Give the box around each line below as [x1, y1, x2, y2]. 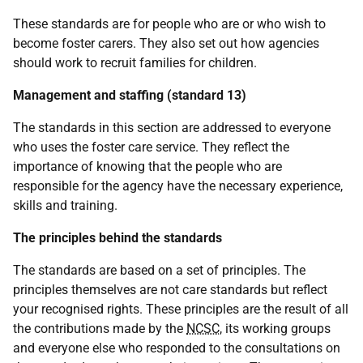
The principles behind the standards [13, 230, 222, 246]
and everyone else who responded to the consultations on [13, 340, 340, 356]
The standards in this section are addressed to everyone [13, 120, 331, 135]
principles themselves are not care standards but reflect [13, 282, 327, 297]
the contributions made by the [13, 321, 186, 336]
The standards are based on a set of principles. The [13, 263, 305, 278]
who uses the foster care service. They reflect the [13, 139, 289, 155]
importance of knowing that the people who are [13, 159, 282, 174]
